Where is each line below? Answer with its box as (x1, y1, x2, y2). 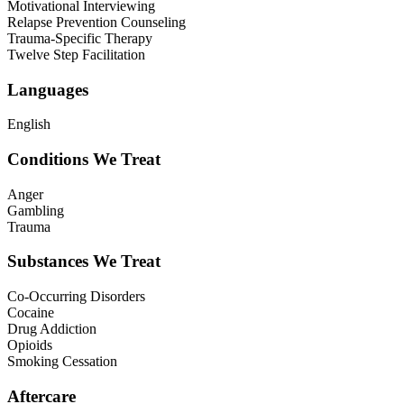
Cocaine (7, 305, 54, 321)
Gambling (7, 202, 64, 218)
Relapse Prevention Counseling (7, 14, 186, 30)
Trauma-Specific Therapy (7, 30, 152, 46)
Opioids (7, 337, 52, 353)
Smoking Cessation (7, 353, 117, 370)
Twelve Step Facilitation (7, 46, 145, 62)
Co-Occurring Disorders (7, 289, 145, 305)
